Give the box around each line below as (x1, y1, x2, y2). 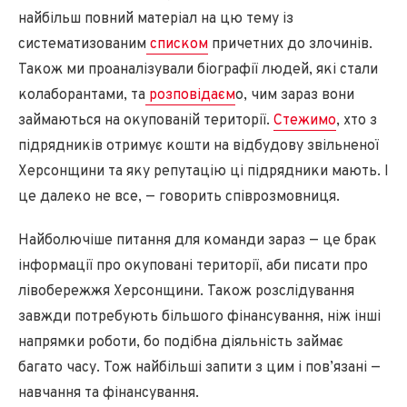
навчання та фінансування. (18, 383, 199, 402)
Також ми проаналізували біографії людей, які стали (18, 60, 378, 79)
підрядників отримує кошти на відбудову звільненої (18, 136, 379, 155)
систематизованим (18, 35, 146, 54)
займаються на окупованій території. (18, 111, 273, 130)
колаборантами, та (18, 85, 145, 104)
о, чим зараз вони (235, 85, 354, 104)
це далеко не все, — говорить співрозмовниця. (18, 187, 340, 206)
